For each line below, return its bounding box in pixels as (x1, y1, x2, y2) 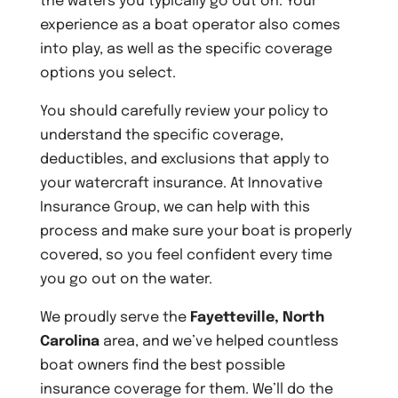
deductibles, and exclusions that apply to (39, 151, 330, 167)
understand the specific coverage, (39, 127, 283, 143)
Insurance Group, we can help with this (39, 199, 310, 215)
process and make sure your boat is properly (39, 223, 352, 239)
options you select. (39, 65, 176, 81)
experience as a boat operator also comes (39, 17, 340, 33)
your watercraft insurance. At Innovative (39, 175, 322, 191)
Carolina (39, 333, 99, 349)
